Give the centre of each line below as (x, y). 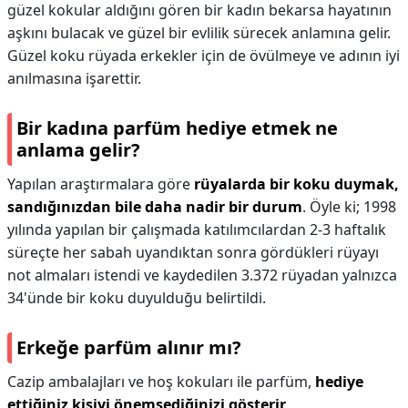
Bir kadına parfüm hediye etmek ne (177, 128)
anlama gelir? (78, 150)
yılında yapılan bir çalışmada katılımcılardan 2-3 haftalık (197, 229)
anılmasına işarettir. (74, 78)
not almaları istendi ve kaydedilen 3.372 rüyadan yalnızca (202, 275)
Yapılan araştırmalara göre (101, 184)
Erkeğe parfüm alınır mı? (129, 347)
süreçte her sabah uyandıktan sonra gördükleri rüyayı (193, 252)
